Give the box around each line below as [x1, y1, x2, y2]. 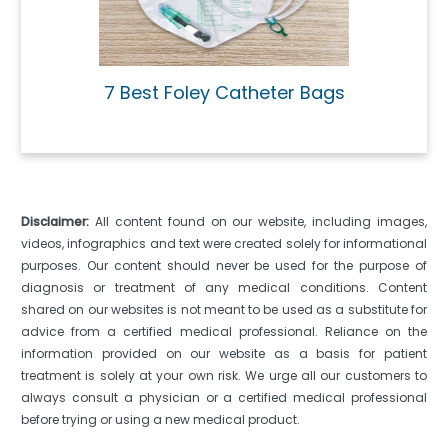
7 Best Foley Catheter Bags [103, 79, 345, 105]
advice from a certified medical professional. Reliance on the [21, 322, 427, 340]
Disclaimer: [21, 212, 89, 230]
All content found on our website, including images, [89, 212, 427, 230]
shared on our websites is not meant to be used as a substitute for [21, 300, 427, 318]
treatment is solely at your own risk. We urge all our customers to [21, 366, 427, 384]
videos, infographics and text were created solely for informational [21, 234, 427, 252]
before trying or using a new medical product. [21, 410, 300, 428]
